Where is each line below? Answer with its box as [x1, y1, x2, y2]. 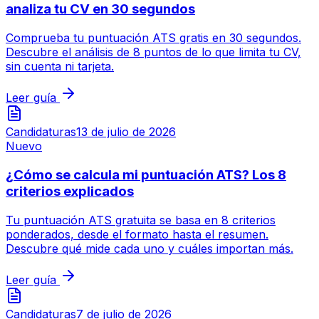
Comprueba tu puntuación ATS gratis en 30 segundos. [6, 31, 301, 46]
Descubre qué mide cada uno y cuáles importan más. [6, 241, 293, 256]
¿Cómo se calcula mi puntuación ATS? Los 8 [6, 166, 286, 183]
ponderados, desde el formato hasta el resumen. [6, 226, 268, 241]
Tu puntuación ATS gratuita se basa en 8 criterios [6, 212, 276, 227]
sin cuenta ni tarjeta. [6, 59, 114, 74]
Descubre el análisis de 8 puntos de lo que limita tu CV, [6, 45, 301, 60]
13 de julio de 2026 [76, 125, 176, 140]
